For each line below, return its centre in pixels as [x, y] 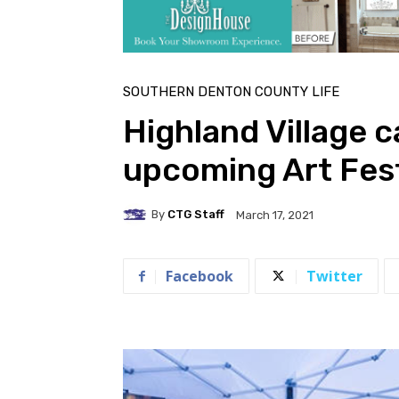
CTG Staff [196, 215]
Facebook [199, 276]
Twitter [334, 276]
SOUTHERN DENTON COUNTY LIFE [231, 91]
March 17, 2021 [275, 215]
